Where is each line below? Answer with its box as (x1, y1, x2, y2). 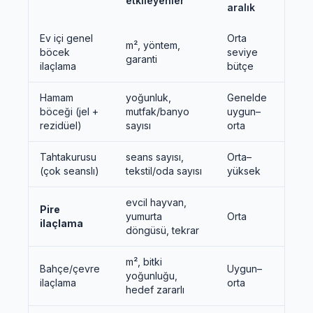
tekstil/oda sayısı (126, 165, 202, 177)
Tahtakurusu (40, 151, 96, 163)
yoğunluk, (126, 92, 171, 103)
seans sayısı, (126, 151, 184, 163)
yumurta (126, 210, 162, 222)
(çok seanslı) (40, 165, 99, 177)
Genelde (227, 92, 267, 103)
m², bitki (126, 256, 162, 268)
